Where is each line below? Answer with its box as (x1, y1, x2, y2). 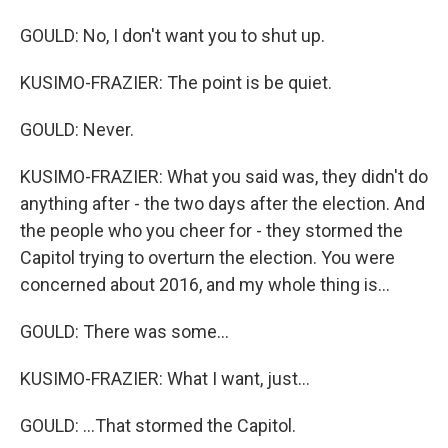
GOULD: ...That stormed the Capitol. (20, 415, 296, 436)
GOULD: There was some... (20, 321, 229, 342)
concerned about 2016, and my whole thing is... (20, 274, 390, 295)
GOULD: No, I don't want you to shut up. (20, 25, 325, 46)
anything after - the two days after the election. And (20, 193, 425, 214)
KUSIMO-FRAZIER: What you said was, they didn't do (20, 166, 428, 187)
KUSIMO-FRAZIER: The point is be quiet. (20, 72, 332, 93)
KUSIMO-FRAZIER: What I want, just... (20, 368, 310, 389)
